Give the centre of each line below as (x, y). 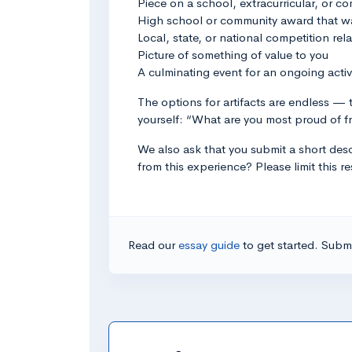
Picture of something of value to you (233, 54)
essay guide (211, 244)
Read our (153, 244)
